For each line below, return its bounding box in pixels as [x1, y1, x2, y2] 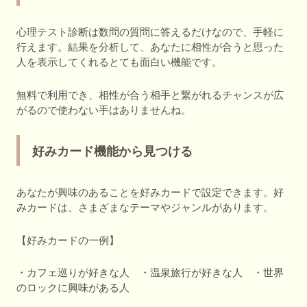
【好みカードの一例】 [16, 234, 119, 246]
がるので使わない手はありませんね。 [16, 103, 191, 116]
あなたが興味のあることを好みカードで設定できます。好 [16, 186, 284, 199]
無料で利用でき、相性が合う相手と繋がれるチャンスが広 [16, 88, 284, 101]
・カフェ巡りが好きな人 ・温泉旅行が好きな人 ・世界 [16, 267, 284, 279]
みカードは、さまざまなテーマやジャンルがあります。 [16, 201, 273, 214]
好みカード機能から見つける [32, 144, 193, 158]
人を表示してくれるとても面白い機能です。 [16, 56, 222, 69]
